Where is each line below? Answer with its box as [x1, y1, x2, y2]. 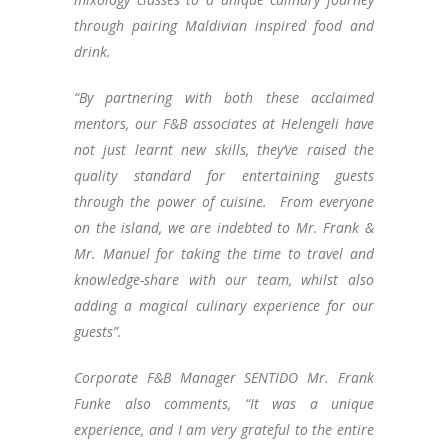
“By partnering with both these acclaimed [74, 88, 374, 108]
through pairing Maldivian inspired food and [74, 16, 374, 36]
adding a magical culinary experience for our [74, 296, 374, 316]
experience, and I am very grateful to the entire [74, 420, 374, 440]
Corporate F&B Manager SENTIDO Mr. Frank [74, 368, 374, 388]
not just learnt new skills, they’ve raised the [74, 140, 374, 160]
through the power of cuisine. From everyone [74, 192, 374, 212]
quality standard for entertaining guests [74, 166, 374, 186]
